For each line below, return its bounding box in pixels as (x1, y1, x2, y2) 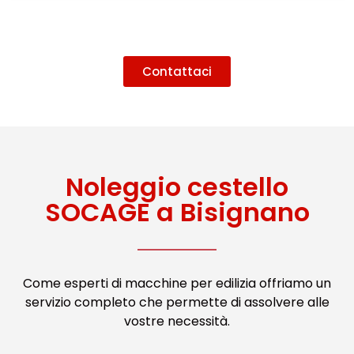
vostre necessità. (124, 312, 230, 331)
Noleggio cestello (66, 169, 288, 205)
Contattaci (142, 63, 212, 81)
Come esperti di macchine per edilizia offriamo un (23, 274, 331, 293)
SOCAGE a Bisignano (44, 194, 310, 231)
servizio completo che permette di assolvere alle (24, 293, 330, 312)
